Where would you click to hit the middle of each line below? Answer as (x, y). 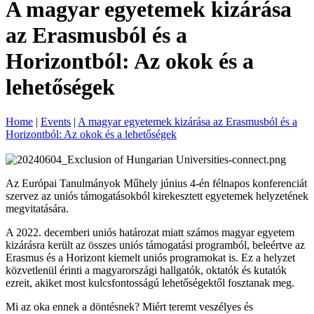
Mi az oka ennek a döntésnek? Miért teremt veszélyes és (129, 306)
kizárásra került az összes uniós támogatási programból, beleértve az (155, 245)
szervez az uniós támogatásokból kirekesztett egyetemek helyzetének (157, 196)
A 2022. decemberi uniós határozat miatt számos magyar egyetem (150, 232)
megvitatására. (37, 208)
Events (56, 121)
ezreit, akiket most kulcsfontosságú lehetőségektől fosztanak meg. (151, 282)
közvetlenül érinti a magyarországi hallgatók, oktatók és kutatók (146, 270)
